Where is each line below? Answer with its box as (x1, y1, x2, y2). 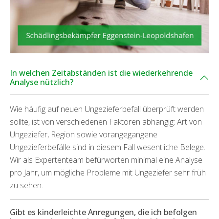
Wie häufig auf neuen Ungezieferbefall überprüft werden (10, 103, 204, 114)
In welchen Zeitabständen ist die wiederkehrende (10, 67, 193, 78)
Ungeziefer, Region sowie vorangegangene (10, 129, 157, 140)
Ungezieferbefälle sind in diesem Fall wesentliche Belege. (10, 141, 205, 153)
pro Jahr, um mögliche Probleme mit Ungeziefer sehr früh (10, 167, 206, 178)
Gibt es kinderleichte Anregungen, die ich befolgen (10, 206, 197, 218)
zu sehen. (10, 179, 43, 191)
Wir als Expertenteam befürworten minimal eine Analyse (10, 154, 202, 165)
